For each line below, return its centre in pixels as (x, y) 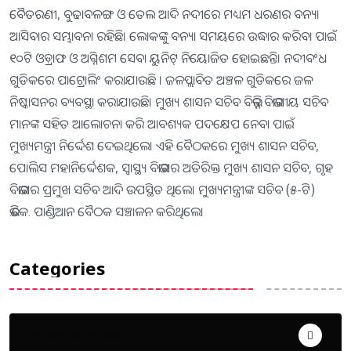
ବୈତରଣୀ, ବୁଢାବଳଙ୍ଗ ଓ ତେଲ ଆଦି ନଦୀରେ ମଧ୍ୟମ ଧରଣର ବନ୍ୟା (164, 14)
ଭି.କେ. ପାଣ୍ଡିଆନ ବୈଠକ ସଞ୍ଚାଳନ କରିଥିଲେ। (107, 212)
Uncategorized (78, 334)
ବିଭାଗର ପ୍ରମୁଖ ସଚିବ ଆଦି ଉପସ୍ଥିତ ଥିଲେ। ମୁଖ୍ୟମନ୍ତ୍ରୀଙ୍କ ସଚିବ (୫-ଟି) (164, 190)
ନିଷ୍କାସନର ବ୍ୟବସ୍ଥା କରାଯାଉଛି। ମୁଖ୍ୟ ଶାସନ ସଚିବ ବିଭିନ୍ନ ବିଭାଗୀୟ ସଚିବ (169, 102)
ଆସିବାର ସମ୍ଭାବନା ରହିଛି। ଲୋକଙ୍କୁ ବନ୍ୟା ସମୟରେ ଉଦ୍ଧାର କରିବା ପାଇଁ (173, 36)
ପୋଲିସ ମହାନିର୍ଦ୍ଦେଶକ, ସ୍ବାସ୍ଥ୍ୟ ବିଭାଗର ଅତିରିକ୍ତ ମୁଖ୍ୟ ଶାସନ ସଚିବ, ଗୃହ (171, 168)
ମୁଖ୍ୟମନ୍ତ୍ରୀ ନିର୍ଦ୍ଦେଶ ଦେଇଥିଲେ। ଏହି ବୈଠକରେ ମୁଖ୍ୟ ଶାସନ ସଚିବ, (164, 146)
